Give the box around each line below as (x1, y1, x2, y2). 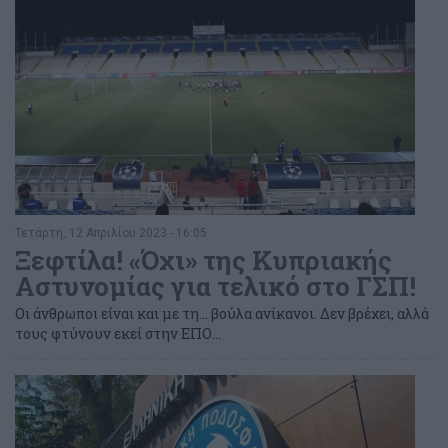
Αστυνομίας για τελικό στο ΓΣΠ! (15, 268, 416, 303)
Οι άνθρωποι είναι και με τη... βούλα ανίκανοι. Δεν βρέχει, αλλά (15, 303, 429, 323)
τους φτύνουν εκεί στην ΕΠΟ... (15, 323, 224, 343)
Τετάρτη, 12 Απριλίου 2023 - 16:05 (15, 225, 207, 240)
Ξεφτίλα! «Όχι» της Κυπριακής (15, 242, 392, 277)
